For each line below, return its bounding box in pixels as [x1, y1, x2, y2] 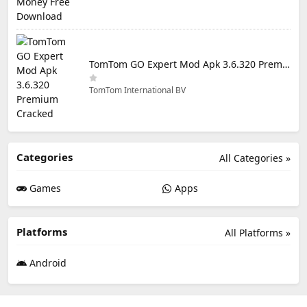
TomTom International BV [89, 84, 186, 96]
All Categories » [219, 151, 291, 164]
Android [27, 256, 66, 269]
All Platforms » [225, 225, 291, 239]
